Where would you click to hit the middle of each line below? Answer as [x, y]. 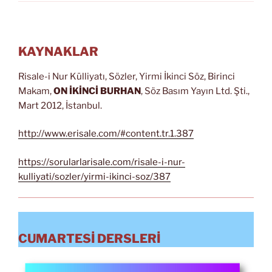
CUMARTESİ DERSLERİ [89, 238]
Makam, [36, 91]
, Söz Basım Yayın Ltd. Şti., [195, 91]
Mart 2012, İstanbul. [60, 105]
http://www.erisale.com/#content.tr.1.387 [106, 134]
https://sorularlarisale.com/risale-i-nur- [102, 162]
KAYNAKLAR [58, 51]
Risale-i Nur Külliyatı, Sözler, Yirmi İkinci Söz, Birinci [127, 76]
